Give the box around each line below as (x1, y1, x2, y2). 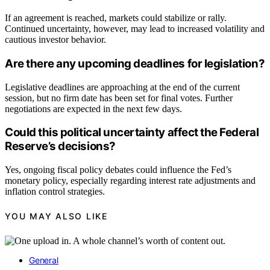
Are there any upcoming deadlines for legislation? (5, 56, 265, 71)
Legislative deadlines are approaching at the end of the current (5, 81, 240, 92)
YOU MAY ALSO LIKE (5, 211, 108, 222)
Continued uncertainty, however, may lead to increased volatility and (5, 24, 265, 34)
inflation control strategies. (5, 186, 105, 197)
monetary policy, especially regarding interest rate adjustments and (5, 175, 256, 186)
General (29, 254, 58, 265)
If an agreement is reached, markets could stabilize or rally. (5, 13, 227, 24)
